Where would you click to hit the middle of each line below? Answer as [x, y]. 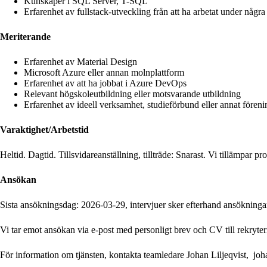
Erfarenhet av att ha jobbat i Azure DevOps [105, 83]
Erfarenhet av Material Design [80, 61]
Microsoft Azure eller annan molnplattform [104, 72]
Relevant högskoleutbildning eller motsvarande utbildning [132, 94]
